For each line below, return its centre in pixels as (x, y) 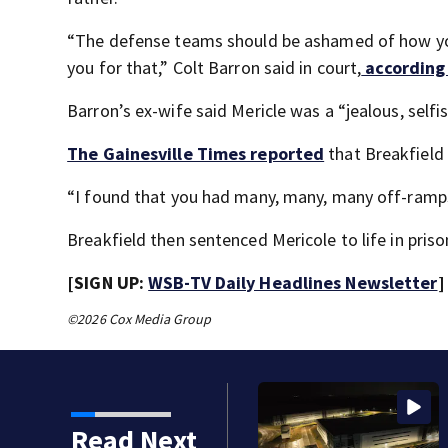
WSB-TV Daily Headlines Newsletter (293, 283)
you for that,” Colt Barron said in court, (214, 68)
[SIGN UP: (108, 283)
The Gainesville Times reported (196, 154)
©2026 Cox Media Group (139, 319)
